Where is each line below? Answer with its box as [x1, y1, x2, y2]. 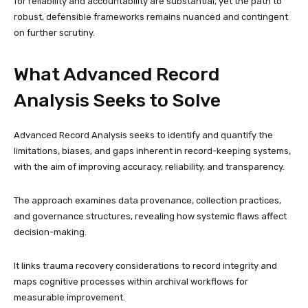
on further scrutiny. [14, 27, 95, 38]
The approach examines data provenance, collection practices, [14, 195, 281, 206]
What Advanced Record [14, 63, 219, 85]
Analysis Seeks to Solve [14, 89, 221, 111]
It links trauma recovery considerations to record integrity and [14, 260, 277, 271]
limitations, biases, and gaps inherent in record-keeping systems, [14, 145, 291, 156]
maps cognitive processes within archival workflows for [14, 276, 248, 287]
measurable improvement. [14, 291, 125, 302]
